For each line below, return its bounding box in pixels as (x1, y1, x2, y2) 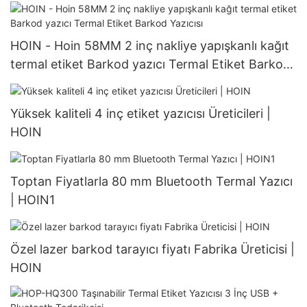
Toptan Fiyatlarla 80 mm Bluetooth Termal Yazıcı (10, 173, 293, 188)
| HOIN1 (10, 192, 55, 207)
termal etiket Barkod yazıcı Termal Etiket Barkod (10, 56, 291, 71)
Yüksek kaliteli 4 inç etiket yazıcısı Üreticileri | (10, 106, 271, 121)
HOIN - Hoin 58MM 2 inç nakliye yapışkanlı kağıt (10, 38, 289, 53)
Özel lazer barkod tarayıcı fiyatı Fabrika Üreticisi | (10, 241, 295, 256)
